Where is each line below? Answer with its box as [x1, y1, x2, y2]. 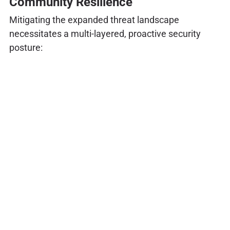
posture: [9, 42, 43, 53]
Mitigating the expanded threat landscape [9, 14, 179, 25]
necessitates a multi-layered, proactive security [9, 28, 201, 39]
